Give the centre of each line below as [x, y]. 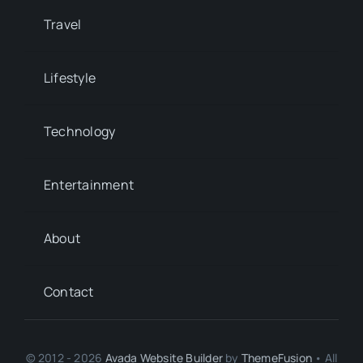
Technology [79, 132]
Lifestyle [70, 78]
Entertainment [89, 185]
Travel [62, 25]
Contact [68, 292]
